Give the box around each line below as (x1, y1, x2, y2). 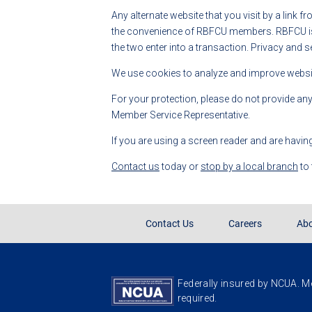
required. (177, 292, 217, 304)
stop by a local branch (201, 161, 298, 173)
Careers (228, 218, 262, 230)
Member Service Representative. (111, 109, 250, 121)
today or (159, 161, 201, 173)
